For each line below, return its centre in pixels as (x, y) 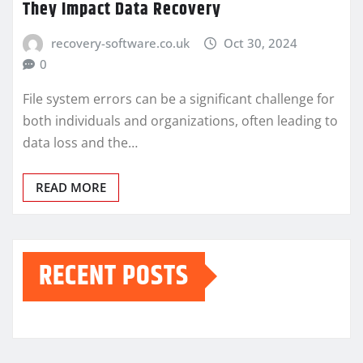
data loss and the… (80, 142)
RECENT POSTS (114, 276)
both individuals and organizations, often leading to (180, 120)
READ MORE (71, 187)
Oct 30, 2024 (261, 43)
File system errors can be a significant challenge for (179, 98)
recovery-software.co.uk (120, 43)
